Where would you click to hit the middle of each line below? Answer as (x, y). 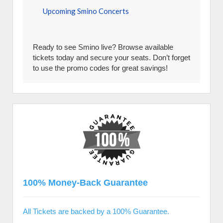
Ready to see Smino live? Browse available (103, 47)
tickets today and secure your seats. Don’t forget (111, 57)
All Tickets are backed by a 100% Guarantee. (96, 211)
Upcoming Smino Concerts (86, 11)
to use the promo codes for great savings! (100, 68)
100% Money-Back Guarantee (85, 183)
